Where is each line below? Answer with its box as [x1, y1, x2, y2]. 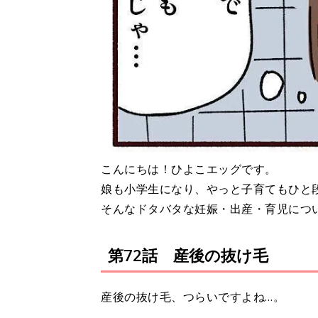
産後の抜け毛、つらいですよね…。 [101, 288, 285, 305]
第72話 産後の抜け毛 [108, 243, 268, 265]
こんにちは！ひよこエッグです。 [101, 160, 277, 177]
